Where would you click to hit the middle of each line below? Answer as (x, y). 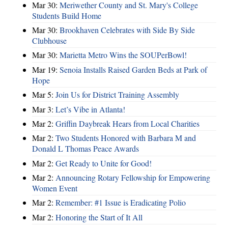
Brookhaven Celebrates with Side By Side (127, 30)
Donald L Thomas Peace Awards (85, 149)
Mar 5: (44, 95)
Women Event (55, 188)
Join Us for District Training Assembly (117, 95)
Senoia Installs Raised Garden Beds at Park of (133, 69)
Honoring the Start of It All (99, 217)
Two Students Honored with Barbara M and (126, 138)
